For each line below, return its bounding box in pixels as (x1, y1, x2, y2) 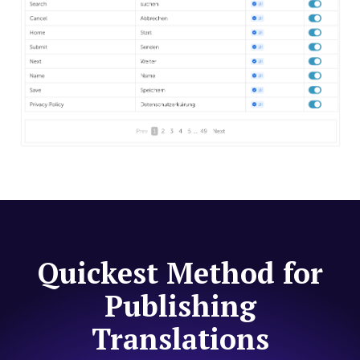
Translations (91, 320, 269, 358)
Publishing (104, 287, 256, 325)
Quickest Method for (37, 254, 323, 292)
